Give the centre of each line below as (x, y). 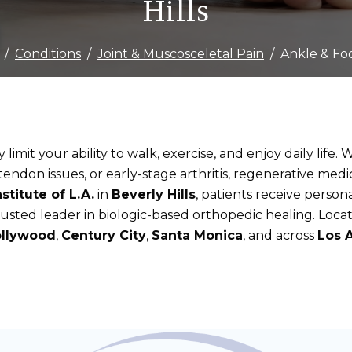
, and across (280, 236)
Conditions (48, 54)
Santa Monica (197, 236)
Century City (104, 236)
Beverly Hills (154, 195)
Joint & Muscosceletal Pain (181, 54)
